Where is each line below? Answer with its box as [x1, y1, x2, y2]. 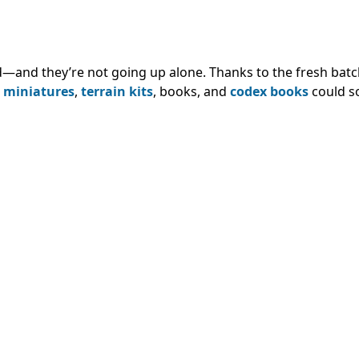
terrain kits [81, 83, 153, 101]
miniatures [3, 83, 75, 101]
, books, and [153, 83, 230, 101]
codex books [230, 83, 309, 101]
